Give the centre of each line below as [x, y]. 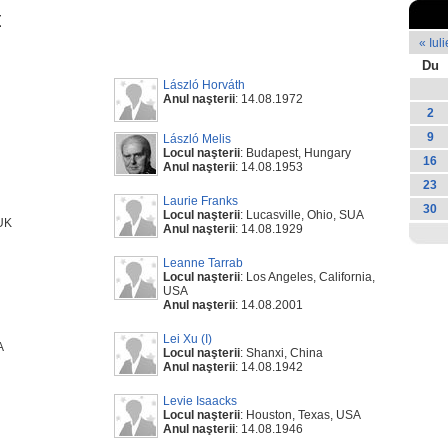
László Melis [197, 139]
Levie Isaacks [200, 401]
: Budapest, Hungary [295, 153]
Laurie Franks [200, 201]
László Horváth [204, 85]
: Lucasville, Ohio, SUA [302, 215]
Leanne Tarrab [203, 263]
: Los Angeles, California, [307, 277]
